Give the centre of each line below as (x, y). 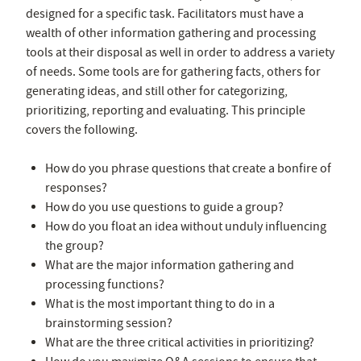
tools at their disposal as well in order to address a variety (180, 52)
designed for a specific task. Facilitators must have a (165, 13)
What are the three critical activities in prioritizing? (180, 342)
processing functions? (105, 284)
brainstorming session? (109, 323)
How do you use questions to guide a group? (164, 207)
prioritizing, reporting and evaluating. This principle (166, 110)
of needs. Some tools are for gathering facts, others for (173, 71)
